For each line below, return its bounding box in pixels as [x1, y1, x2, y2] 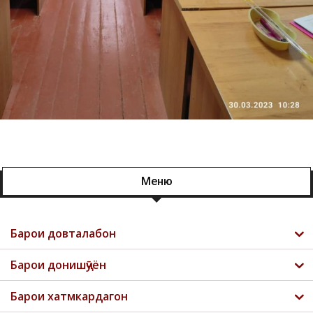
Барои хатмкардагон [10, 289, 128, 305]
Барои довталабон [10, 226, 116, 242]
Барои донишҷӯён [10, 257, 106, 273]
